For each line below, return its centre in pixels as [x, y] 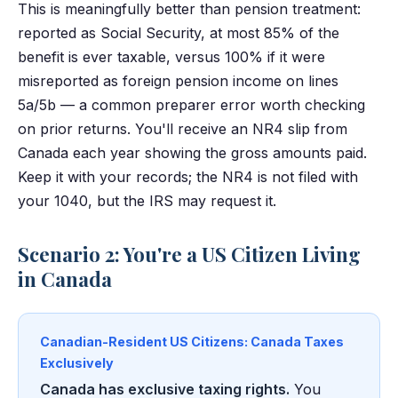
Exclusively [77, 363]
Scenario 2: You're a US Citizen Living [189, 255]
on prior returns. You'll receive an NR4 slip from [183, 129]
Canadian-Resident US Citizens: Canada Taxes [192, 342]
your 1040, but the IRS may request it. [147, 201]
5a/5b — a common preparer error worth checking [191, 105]
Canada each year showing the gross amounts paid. [192, 153]
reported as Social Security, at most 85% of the [179, 33]
